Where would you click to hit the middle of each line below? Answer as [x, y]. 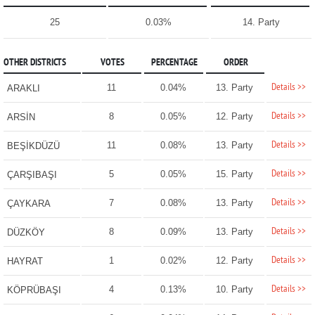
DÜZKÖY [26, 233]
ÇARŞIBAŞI [32, 175]
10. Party [235, 290]
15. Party [235, 174]
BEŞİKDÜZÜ [33, 146]
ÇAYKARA [28, 204]
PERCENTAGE [174, 63]
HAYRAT [25, 262]
